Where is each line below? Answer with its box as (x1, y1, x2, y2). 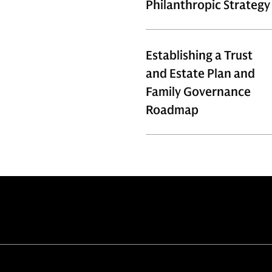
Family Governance (146, 84, 251, 100)
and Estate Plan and (146, 66, 255, 81)
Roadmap (146, 103, 199, 118)
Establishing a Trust (146, 48, 253, 63)
